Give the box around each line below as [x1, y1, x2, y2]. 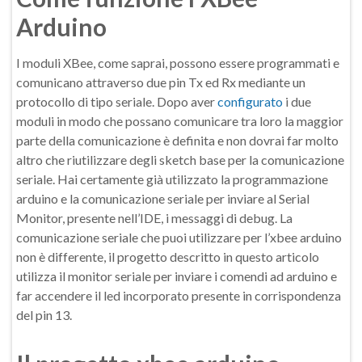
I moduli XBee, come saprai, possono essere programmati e [16, 55, 339, 70]
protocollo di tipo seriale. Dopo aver [16, 94, 217, 109]
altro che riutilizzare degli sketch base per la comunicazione [16, 152, 344, 167]
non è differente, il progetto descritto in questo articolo [16, 249, 319, 264]
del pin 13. [16, 307, 72, 322]
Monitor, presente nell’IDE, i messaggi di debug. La [16, 210, 293, 225]
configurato [217, 94, 283, 109]
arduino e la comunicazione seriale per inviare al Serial [16, 191, 309, 206]
